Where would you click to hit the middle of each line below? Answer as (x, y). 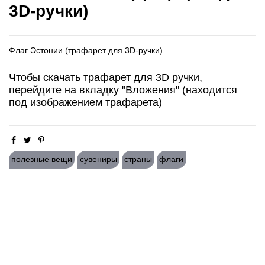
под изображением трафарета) (85, 103)
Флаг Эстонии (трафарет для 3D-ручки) (86, 51)
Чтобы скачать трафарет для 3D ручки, (106, 78)
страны (138, 159)
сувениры (98, 159)
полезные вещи (42, 159)
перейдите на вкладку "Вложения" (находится (123, 90)
